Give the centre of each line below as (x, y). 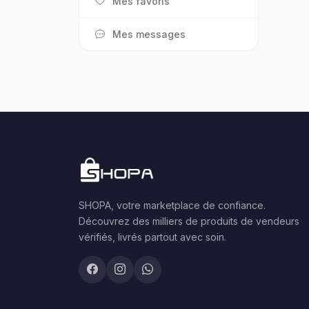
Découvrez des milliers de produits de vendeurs (189, 221)
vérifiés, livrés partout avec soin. (152, 237)
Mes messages (149, 34)
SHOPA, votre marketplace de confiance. (172, 205)
